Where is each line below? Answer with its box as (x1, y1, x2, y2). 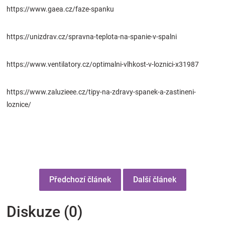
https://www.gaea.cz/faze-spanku (7, 5, 117, 14)
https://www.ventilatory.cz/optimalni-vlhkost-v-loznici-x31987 (7, 60, 199, 69)
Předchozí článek (49, 175, 111, 185)
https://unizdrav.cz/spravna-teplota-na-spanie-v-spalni (7, 33, 177, 41)
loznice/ (7, 100, 31, 109)
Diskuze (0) (7, 203, 83, 221)
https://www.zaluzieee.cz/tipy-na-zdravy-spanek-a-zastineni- (7, 88, 196, 96)
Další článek (133, 175, 176, 185)
